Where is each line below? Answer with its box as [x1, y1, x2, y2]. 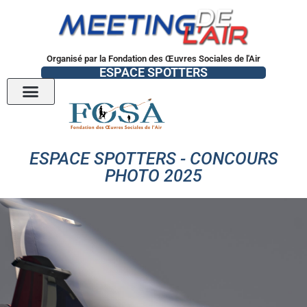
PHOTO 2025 [105, 166, 202, 186]
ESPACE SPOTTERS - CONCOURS [29, 149, 278, 169]
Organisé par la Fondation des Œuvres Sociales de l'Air [47, 53, 260, 64]
